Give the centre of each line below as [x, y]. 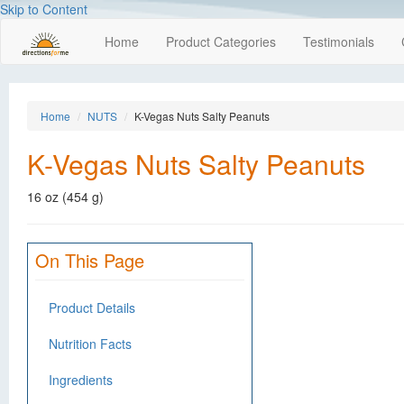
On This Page [90, 260]
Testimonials [339, 41]
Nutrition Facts [90, 344]
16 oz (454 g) [65, 197]
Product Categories [221, 41]
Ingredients [81, 380]
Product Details [92, 308]
